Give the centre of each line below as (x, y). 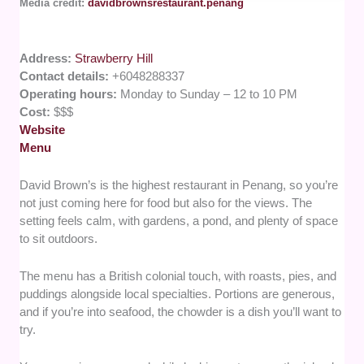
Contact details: (66, 76)
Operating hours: (70, 94)
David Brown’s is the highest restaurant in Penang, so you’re (179, 185)
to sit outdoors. (59, 239)
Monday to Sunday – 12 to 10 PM (209, 94)
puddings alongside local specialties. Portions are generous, (178, 294)
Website (43, 130)
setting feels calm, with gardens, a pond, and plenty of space (179, 221)
